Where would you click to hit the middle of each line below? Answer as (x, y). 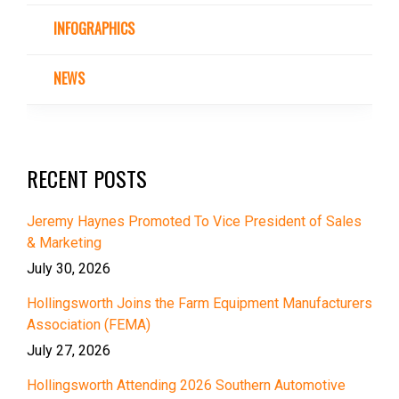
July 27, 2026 (69, 351)
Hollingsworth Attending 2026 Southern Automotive (186, 386)
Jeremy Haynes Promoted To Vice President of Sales (194, 222)
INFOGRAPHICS (94, 29)
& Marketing (64, 243)
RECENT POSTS (87, 179)
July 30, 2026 (69, 269)
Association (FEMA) (89, 325)
